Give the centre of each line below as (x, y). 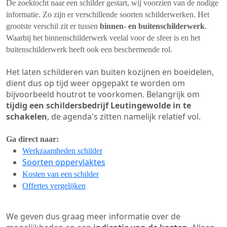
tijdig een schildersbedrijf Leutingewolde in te (99, 105)
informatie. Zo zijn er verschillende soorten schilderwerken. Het (108, 14)
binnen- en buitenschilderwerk (152, 26)
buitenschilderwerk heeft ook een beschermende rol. (89, 49)
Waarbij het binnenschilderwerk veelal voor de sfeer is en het (103, 38)
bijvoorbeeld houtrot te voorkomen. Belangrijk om (103, 94)
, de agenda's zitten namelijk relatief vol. (124, 117)
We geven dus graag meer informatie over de (93, 216)
